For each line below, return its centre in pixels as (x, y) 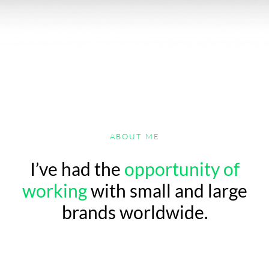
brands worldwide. (134, 212)
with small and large (167, 191)
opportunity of (182, 169)
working (54, 191)
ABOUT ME (134, 137)
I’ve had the (77, 169)
